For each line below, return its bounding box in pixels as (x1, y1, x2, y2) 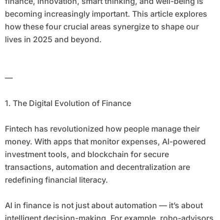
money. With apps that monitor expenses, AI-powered (4, 137, 206, 147)
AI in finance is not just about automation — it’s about (4, 200, 203, 211)
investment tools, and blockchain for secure (4, 149, 169, 160)
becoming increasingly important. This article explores (4, 9, 207, 19)
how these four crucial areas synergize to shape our (4, 22, 199, 32)
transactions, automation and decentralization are (4, 162, 190, 172)
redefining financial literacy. (4, 175, 108, 185)
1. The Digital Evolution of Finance (4, 98, 131, 109)
